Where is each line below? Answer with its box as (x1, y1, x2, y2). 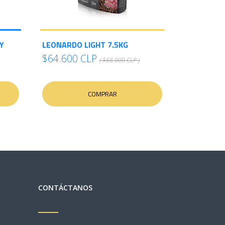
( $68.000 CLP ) (99, 56, 140, 64)
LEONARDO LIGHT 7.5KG (42, 39, 128, 51)
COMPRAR (87, 89, 117, 99)
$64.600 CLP (42, 52, 97, 65)
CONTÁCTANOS (38, 183, 92, 192)
